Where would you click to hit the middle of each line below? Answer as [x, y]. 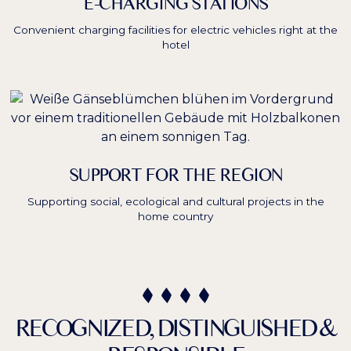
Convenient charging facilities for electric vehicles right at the [175, 30]
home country [175, 217]
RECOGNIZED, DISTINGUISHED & [175, 328]
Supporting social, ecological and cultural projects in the [175, 202]
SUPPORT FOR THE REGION [175, 175]
